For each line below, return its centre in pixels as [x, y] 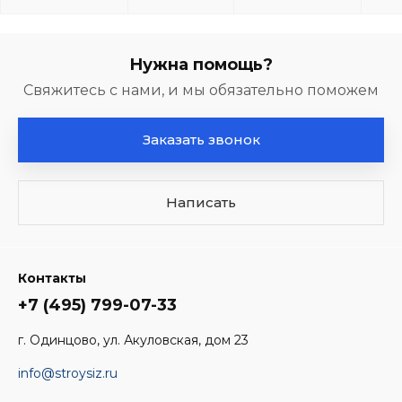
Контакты [52, 278]
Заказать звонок [201, 140]
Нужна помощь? [201, 65]
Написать [201, 202]
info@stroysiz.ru [68, 373]
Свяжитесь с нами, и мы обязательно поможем [201, 90]
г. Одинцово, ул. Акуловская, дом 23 [133, 340]
